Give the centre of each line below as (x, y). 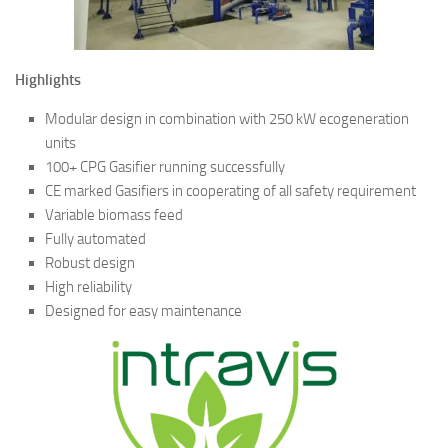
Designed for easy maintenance (143, 310)
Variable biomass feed (114, 214)
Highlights (48, 79)
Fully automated (95, 238)
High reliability (88, 286)
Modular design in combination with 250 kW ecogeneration (227, 118)
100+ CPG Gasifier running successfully (165, 166)
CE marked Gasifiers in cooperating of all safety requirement (230, 190)
